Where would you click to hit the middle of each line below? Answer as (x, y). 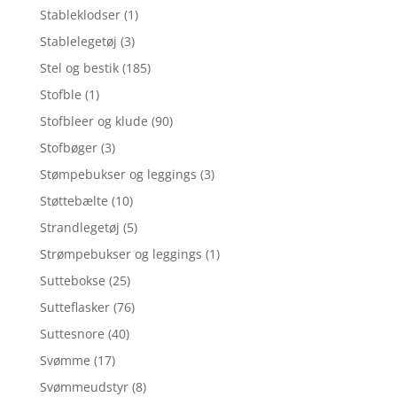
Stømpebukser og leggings (118, 174)
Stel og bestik (79, 67)
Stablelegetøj (78, 41)
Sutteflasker (74, 307)
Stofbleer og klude (93, 121)
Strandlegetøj (79, 227)
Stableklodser (80, 14)
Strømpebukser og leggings (121, 253)
